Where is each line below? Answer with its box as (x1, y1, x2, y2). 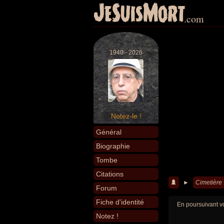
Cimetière (195, 179, 222, 186)
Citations (96, 170, 123, 178)
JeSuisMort (93, 1, 185, 27)
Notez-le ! (110, 112, 141, 120)
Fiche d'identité (96, 198, 144, 206)
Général (96, 128, 121, 136)
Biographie (96, 142, 130, 150)
